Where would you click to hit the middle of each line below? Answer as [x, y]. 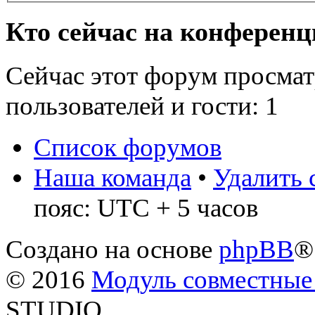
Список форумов [128, 147]
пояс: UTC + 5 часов [146, 207]
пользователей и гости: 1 [142, 105]
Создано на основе [112, 249]
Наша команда [112, 177]
